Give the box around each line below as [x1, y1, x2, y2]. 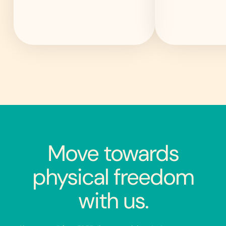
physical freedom [32, 162, 194, 192]
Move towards [47, 138, 179, 168]
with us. [78, 186, 148, 215]
